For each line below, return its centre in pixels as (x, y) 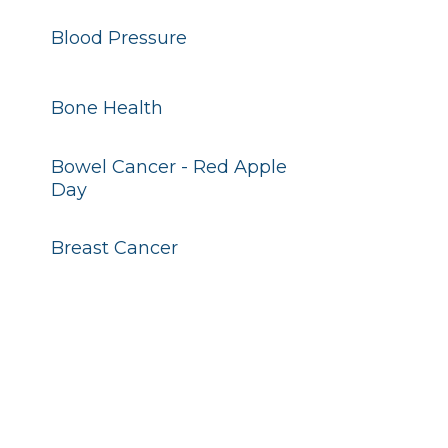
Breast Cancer (114, 248)
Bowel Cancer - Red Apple (168, 167)
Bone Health (106, 108)
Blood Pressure (118, 38)
